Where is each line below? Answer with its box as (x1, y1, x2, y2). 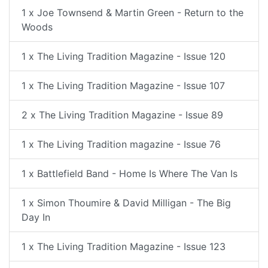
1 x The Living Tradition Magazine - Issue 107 (22, 80, 225, 92)
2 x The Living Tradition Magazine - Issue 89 (22, 109, 223, 121)
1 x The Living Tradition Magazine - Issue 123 (22, 240, 226, 252)
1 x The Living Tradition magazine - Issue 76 (22, 138, 221, 150)
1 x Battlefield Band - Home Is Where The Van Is (22, 167, 237, 179)
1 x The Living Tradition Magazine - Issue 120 (22, 50, 226, 62)
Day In (22, 211, 50, 223)
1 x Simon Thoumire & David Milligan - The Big (22, 197, 231, 209)
